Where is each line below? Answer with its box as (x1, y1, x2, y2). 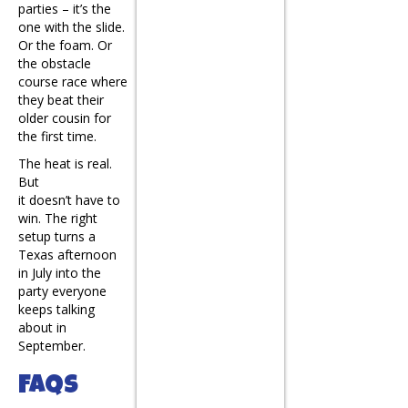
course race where (18, 72, 127, 90)
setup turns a (18, 227, 96, 245)
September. (18, 336, 86, 354)
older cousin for (18, 108, 111, 127)
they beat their (18, 90, 104, 108)
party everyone (18, 281, 107, 300)
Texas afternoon (18, 245, 117, 263)
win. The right (18, 209, 97, 227)
